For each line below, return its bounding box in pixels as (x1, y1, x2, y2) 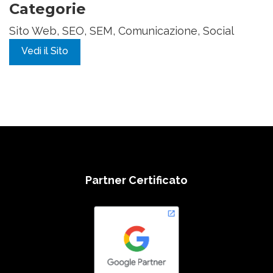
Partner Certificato (85, 173, 188, 186)
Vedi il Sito (21, 44, 68, 57)
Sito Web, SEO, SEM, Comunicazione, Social (9, 24, 234, 37)
